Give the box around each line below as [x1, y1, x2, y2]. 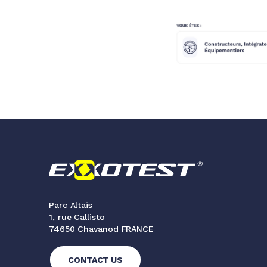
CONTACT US [68, 254, 123, 265]
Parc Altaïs [49, 200, 92, 210]
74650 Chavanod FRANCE [49, 223, 154, 234]
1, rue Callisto [49, 212, 105, 222]
